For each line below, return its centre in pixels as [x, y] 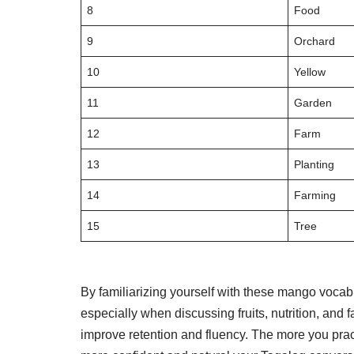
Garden [313, 103]
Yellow [310, 72]
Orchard [315, 41]
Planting [314, 164]
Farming [315, 195]
